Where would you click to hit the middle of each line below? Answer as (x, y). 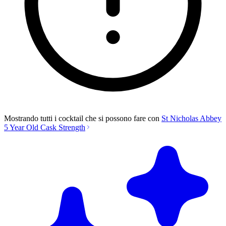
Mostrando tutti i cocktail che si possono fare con (83, 118)
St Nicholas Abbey (191, 118)
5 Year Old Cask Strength (45, 127)
